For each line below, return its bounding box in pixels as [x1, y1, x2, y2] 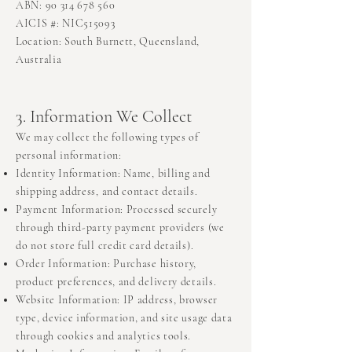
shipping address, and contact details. [16, 185, 198, 199]
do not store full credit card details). [16, 239, 194, 253]
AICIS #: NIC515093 [16, 16, 115, 31]
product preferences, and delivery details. [16, 275, 217, 289]
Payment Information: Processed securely [16, 203, 218, 217]
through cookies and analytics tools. [16, 329, 192, 343]
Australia [16, 53, 62, 67]
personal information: [16, 148, 122, 163]
